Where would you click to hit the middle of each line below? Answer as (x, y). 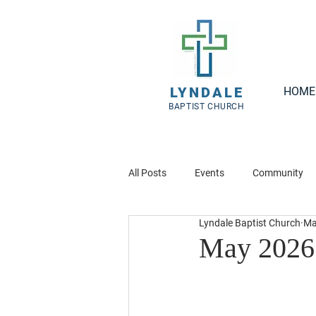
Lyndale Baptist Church (250, 223)
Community (278, 172)
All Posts (147, 172)
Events (209, 172)
